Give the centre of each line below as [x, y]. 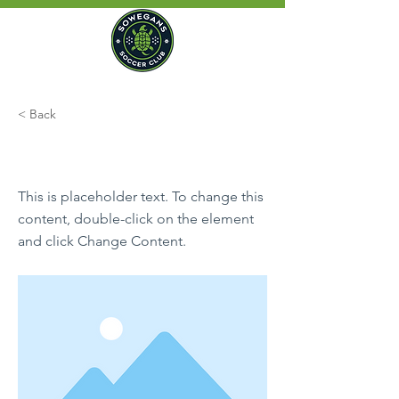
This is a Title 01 [98, 154]
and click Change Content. [102, 240]
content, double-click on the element [136, 218]
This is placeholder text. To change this [141, 196]
